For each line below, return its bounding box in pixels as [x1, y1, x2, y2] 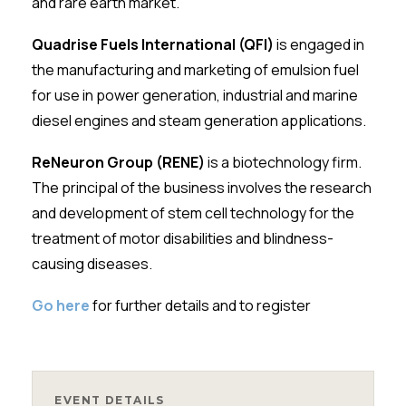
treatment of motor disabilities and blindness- [32, 228, 334, 248]
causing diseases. [32, 254, 153, 274]
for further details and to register [90, 295, 312, 315]
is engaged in [276, 34, 365, 54]
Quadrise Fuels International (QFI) [32, 34, 277, 54]
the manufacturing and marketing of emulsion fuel [32, 60, 360, 80]
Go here [32, 295, 91, 315]
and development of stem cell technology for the [32, 203, 355, 223]
